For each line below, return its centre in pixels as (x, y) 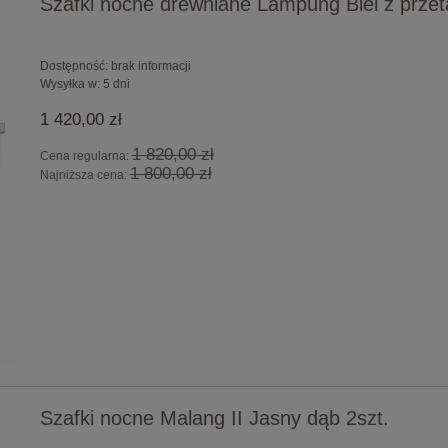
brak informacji (150, 65)
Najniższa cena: (84, 174)
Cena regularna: (85, 155)
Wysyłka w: (69, 83)
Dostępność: (73, 65)
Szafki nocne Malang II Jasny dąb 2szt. (214, 418)
